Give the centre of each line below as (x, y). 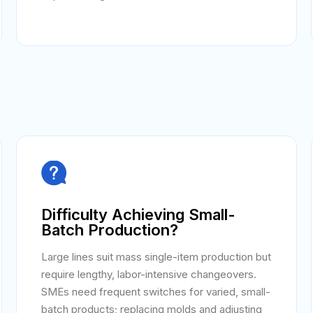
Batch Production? (110, 230)
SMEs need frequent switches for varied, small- (156, 292)
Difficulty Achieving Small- (139, 214)
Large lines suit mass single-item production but (156, 257)
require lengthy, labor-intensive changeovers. (149, 274)
